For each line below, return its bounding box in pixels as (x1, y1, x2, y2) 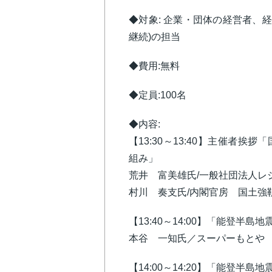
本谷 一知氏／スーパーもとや (129, 233, 265, 243)
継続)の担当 (129, 32, 180, 42)
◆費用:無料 (129, 61, 180, 71)
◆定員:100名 (129, 90, 186, 100)
